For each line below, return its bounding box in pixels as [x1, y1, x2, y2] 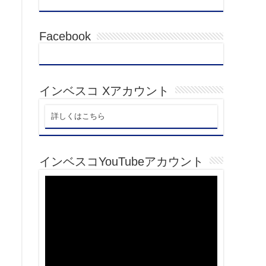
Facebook [39, 30, 91, 43]
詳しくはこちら [51, 112, 105, 121]
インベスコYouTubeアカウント [39, 155, 204, 168]
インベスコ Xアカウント [39, 84, 169, 97]
